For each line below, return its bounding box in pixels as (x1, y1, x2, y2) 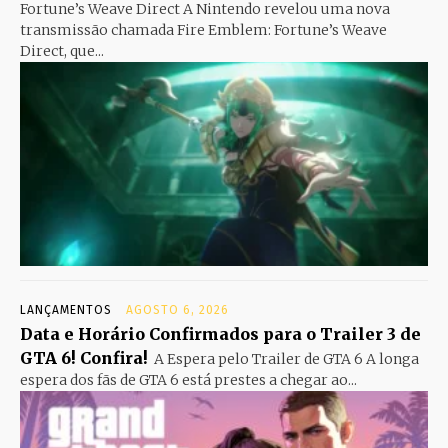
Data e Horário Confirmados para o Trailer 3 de (20, 323, 421, 344)
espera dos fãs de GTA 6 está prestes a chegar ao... (20, 370, 357, 389)
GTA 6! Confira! (20, 347, 148, 368)
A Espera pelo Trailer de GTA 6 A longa (154, 349, 419, 368)
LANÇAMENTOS (20, 302, 112, 317)
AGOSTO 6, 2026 (126, 302, 229, 317)
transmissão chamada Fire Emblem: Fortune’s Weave (20, 20, 387, 39)
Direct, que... (20, 41, 104, 60)
